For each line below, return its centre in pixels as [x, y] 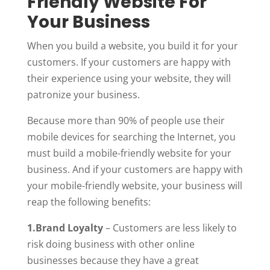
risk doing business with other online [111, 244]
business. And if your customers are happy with [135, 169]
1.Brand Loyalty [65, 228]
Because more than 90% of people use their [126, 120]
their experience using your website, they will [129, 78]
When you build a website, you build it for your [132, 46]
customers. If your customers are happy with [129, 62]
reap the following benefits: [89, 202]
